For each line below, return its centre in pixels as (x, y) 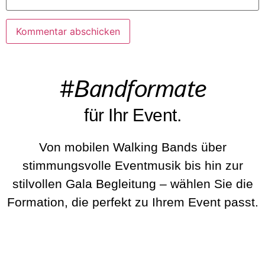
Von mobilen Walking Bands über (132, 147)
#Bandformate (132, 90)
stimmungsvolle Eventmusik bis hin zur (132, 165)
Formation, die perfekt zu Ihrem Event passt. (132, 202)
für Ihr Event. (132, 115)
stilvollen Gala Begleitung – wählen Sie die (132, 183)
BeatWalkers (72, 241)
